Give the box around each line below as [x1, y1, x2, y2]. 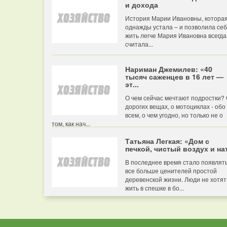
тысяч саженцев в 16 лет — [125, 71, 223, 82]
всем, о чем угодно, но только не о [125, 110, 223, 119]
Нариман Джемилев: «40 [125, 64, 212, 74]
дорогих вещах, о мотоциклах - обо [125, 102, 225, 110]
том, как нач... [52, 119, 90, 128]
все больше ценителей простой [125, 166, 217, 175]
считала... [125, 40, 153, 48]
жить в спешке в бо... [125, 183, 184, 192]
